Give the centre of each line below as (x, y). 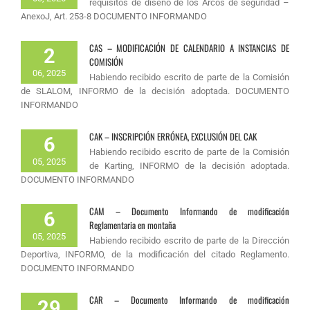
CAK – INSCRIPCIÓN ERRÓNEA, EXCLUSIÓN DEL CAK (173, 136)
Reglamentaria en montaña (133, 225)
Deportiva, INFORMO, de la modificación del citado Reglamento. (155, 254)
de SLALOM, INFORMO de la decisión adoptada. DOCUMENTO (155, 91)
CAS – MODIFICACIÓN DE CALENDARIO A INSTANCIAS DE (189, 47)
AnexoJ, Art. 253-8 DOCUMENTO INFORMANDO (114, 16)
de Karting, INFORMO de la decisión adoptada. (189, 165)
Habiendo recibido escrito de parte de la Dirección (189, 240)
